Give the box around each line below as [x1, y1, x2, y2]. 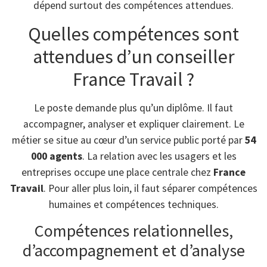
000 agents [30, 149, 82, 163]
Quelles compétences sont [28, 21, 239, 46]
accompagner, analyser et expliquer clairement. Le [23, 117, 244, 131]
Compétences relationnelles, [34, 219, 233, 241]
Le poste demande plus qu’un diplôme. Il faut [34, 101, 233, 114]
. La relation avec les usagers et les [82, 149, 237, 163]
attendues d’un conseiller [32, 44, 235, 69]
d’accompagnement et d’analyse [22, 239, 245, 261]
